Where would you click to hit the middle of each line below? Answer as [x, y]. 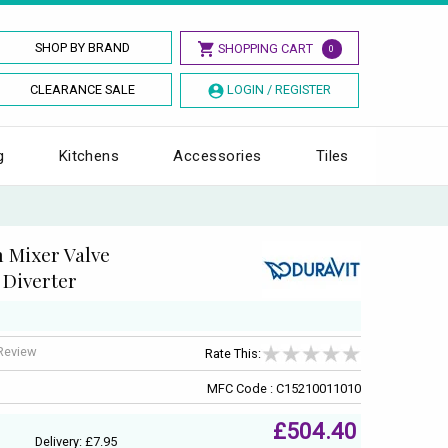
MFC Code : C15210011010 [284, 388]
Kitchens [89, 155]
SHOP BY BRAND [83, 47]
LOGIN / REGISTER [278, 89]
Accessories [217, 155]
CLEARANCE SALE [83, 89]
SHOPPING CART [265, 48]
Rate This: [233, 354]
